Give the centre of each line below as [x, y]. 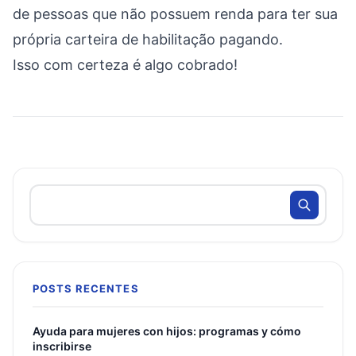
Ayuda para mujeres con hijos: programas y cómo [167, 331]
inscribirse [62, 346]
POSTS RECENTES [86, 288]
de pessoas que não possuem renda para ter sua [175, 14]
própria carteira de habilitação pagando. [148, 39]
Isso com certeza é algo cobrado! [125, 65]
